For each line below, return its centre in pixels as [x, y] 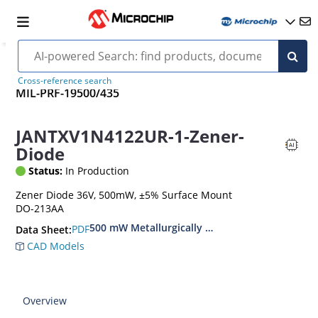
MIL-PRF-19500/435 [68, 93]
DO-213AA [40, 208]
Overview [45, 300]
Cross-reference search [64, 81]
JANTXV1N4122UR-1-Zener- [130, 136]
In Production [96, 170]
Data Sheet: [44, 229]
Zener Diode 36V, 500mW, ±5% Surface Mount [124, 194]
